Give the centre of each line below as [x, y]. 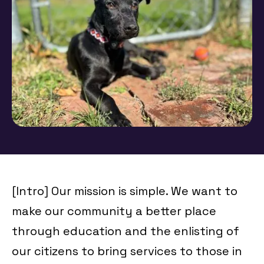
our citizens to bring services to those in [127, 251]
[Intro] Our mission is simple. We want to [125, 191]
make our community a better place [114, 211]
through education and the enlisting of [126, 231]
